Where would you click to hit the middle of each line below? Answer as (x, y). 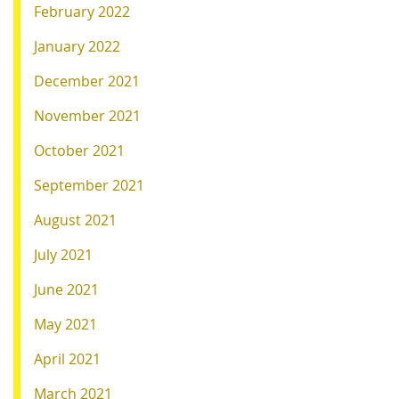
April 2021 (67, 358)
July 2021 (63, 254)
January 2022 (77, 46)
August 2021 (75, 220)
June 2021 (66, 289)
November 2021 (87, 115)
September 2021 (89, 185)
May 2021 (65, 324)
